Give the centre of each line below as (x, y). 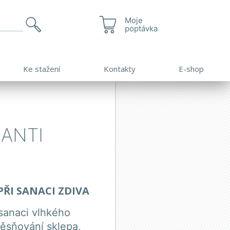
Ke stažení (42, 69)
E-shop (191, 69)
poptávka (141, 28)
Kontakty (119, 69)
